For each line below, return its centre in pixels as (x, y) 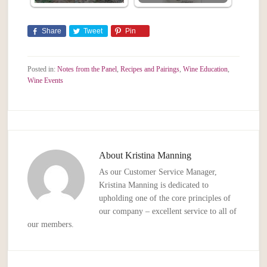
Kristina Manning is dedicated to (154, 185)
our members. (51, 225)
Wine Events (46, 81)
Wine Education (206, 69)
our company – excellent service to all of (168, 212)
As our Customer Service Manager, (158, 172)
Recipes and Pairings (150, 69)
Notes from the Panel (87, 69)
